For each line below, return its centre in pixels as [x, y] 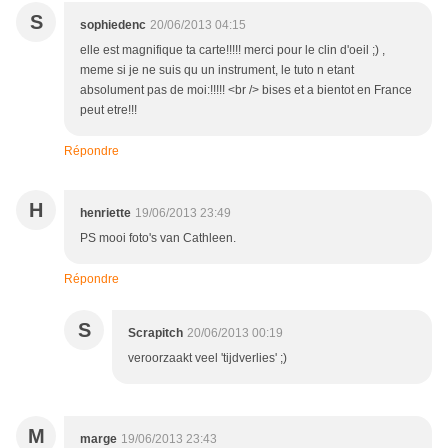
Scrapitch [155, 333]
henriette [105, 213]
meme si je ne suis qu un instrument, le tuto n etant [217, 70]
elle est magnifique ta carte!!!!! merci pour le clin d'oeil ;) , [232, 50]
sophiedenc [113, 25]
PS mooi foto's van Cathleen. [158, 238]
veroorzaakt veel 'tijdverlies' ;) [207, 358]
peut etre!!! [108, 110]
